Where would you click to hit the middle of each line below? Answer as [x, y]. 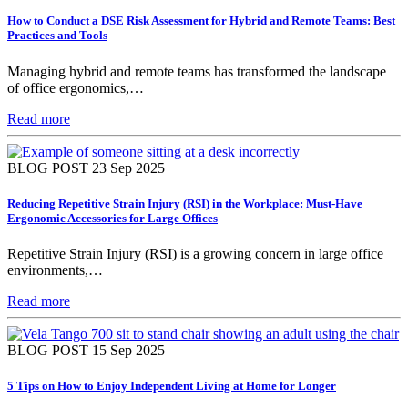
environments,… [55, 270]
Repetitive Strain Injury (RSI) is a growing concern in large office [195, 253]
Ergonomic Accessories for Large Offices [112, 218]
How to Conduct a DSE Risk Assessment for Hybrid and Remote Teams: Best [201, 21]
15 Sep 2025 [128, 350]
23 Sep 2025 [128, 168]
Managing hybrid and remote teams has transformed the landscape [197, 71]
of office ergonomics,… [76, 87]
